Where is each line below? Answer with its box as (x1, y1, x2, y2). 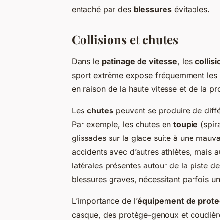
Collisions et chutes (72, 31, 178, 48)
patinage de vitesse (102, 56, 177, 67)
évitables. (172, 4, 210, 15)
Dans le (72, 56, 102, 67)
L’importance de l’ (72, 196, 137, 206)
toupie (173, 119, 198, 130)
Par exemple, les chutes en (72, 119, 173, 130)
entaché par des (72, 4, 134, 15)
